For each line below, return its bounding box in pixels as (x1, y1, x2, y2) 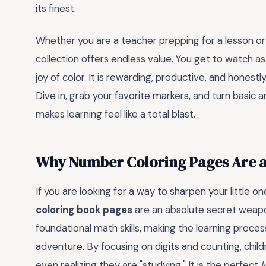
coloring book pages (36, 203, 132, 217)
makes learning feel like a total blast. (36, 107, 195, 121)
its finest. (36, 1, 76, 15)
